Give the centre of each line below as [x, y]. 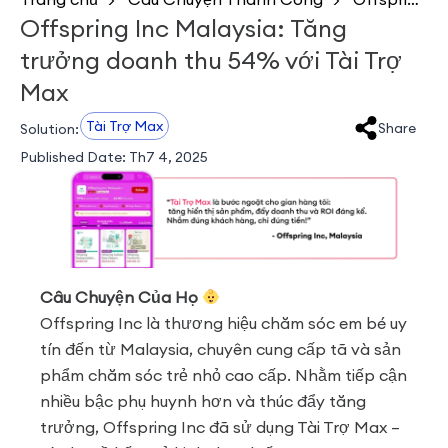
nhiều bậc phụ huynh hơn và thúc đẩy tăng [203, 401]
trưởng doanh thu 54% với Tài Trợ [211, 60]
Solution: [49, 129]
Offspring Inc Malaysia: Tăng [183, 28]
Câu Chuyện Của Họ [121, 297]
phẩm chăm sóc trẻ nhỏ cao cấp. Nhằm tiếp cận [223, 375]
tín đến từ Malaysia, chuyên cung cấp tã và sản [220, 349]
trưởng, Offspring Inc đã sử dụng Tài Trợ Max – [220, 427]
